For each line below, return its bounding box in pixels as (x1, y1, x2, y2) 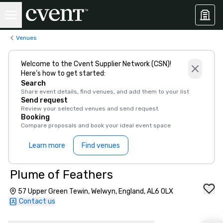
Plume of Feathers (10, 168, 113, 182)
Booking (21, 113, 50, 121)
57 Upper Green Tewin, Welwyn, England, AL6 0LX (18, 187, 173, 196)
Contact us (19, 197, 55, 206)
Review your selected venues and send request (21, 105, 158, 112)
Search (21, 79, 46, 88)
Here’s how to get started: (21, 69, 106, 78)
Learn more (29, 141, 65, 150)
